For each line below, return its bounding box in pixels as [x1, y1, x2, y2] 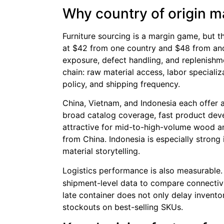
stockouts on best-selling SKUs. [62, 201, 183, 212]
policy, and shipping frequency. [62, 78, 180, 89]
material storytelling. [62, 146, 140, 156]
